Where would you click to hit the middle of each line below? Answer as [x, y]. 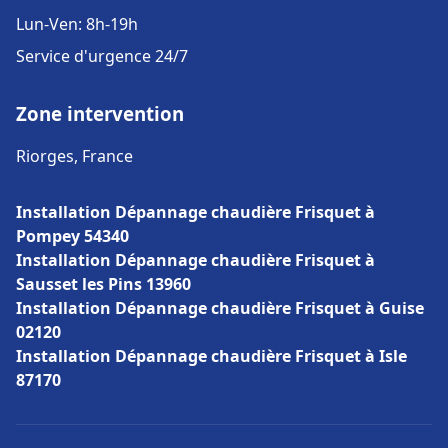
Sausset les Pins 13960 [103, 284]
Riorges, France [74, 156]
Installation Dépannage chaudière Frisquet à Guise [220, 308]
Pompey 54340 [72, 236]
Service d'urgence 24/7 [102, 56]
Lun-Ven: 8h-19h [77, 24]
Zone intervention [100, 113]
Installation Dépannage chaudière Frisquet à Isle [211, 356]
